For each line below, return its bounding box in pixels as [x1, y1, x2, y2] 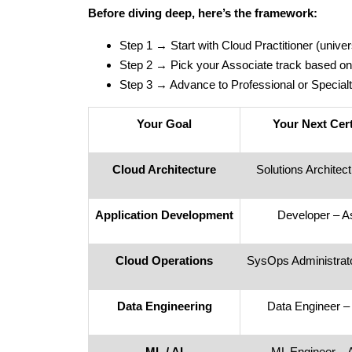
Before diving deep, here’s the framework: [88, 6, 317, 20]
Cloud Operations [115, 254, 213, 268]
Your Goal [137, 117, 192, 131]
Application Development [95, 208, 233, 222]
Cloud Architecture [112, 163, 216, 177]
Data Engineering [116, 299, 212, 313]
